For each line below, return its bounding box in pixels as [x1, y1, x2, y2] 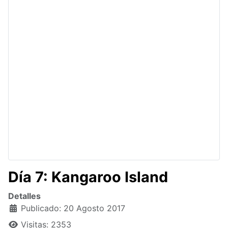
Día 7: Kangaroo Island [8, 168, 168, 186]
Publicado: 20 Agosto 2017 [21, 203, 125, 214]
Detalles [8, 191, 41, 202]
